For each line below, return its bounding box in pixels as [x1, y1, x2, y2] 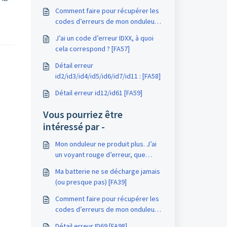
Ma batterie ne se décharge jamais [55, 167, 160, 176]
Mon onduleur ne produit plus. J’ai [55, 139, 157, 148]
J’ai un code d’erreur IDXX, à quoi [55, 33, 154, 43]
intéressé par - [43, 120, 105, 133]
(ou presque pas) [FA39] [55, 177, 127, 186]
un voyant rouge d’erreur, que [55, 150, 145, 159]
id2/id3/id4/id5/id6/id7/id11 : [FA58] [55, 71, 161, 81]
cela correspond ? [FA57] [55, 44, 130, 53]
